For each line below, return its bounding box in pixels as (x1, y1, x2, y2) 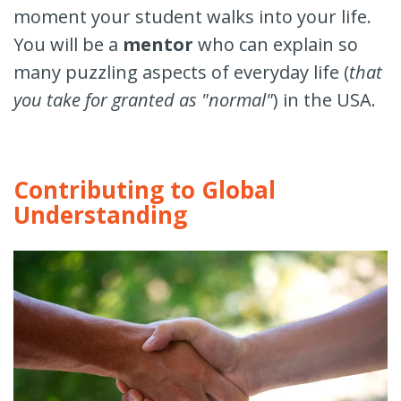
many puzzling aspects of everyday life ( (13, 60, 349, 85)
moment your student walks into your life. (13, 4, 371, 30)
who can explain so (193, 32, 358, 57)
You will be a (13, 32, 123, 57)
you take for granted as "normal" (13, 88, 273, 113)
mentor (123, 32, 193, 57)
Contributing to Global (13, 174, 276, 207)
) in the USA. (273, 88, 376, 113)
